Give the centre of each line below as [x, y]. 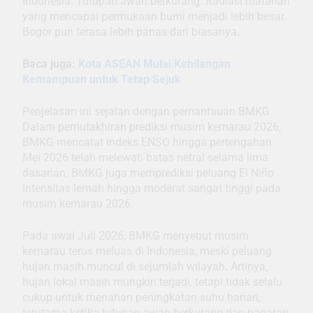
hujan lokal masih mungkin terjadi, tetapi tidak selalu [152, 282]
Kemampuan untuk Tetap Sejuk [102, 79]
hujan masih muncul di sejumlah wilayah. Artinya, [145, 266]
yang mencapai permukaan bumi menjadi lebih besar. [154, 16]
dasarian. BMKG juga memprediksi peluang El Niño [148, 173]
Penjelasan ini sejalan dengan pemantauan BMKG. [147, 111]
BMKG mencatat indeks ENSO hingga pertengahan [147, 142]
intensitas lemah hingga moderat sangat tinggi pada [152, 188]
